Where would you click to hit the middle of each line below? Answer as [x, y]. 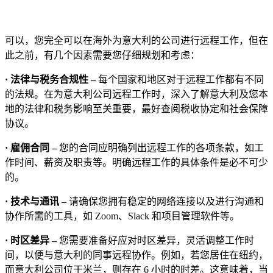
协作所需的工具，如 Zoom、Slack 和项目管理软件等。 [122, 216]
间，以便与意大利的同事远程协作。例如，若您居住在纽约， [136, 255]
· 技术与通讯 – [37, 201]
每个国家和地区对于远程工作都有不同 [181, 79]
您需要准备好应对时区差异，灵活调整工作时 [157, 240]
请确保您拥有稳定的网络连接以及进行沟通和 [166, 201]
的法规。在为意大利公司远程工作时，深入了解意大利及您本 [136, 94]
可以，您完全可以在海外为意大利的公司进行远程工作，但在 [136, 40]
